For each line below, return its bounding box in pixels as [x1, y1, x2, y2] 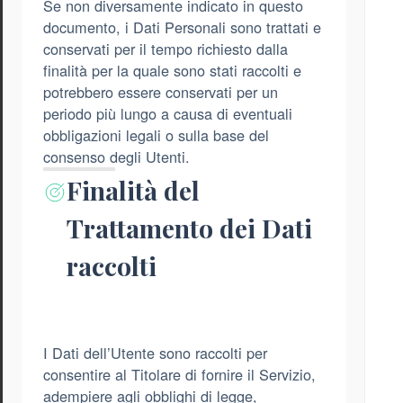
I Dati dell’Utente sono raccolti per [43, 342, 267, 364]
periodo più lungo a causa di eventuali [43, 103, 292, 125]
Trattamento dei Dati [66, 210, 312, 246]
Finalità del [66, 173, 200, 208]
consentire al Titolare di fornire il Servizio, [43, 363, 316, 386]
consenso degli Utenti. [43, 146, 190, 168]
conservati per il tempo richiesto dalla [43, 38, 288, 60]
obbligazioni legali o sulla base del [43, 124, 269, 147]
